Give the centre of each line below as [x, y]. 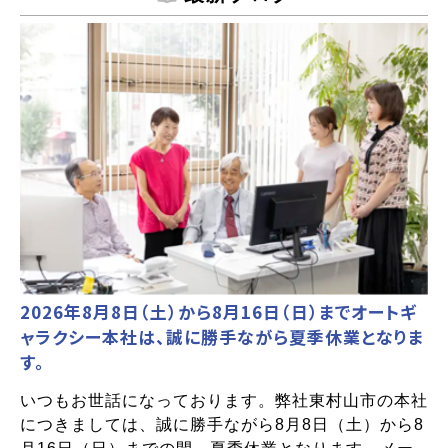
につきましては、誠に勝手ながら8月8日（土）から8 [222, 425]
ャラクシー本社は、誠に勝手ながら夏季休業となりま [222, 337]
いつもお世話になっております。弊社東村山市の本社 [224, 401]
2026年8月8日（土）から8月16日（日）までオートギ [218, 312]
